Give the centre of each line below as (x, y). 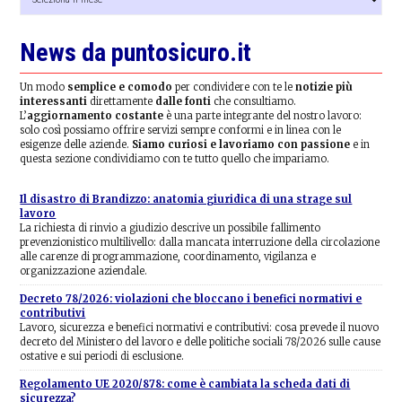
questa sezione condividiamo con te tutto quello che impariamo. (175, 158)
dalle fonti (184, 101)
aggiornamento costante (96, 115)
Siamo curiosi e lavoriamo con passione (241, 144)
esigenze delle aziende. (76, 144)
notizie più (324, 87)
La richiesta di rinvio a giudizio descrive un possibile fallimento (170, 227)
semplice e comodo (120, 87)
